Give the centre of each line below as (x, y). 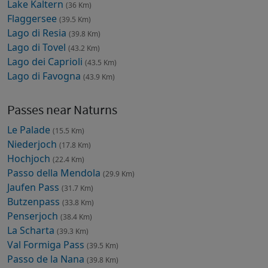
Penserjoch (34, 216)
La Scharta (32, 230)
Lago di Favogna (45, 76)
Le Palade (30, 130)
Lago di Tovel (38, 47)
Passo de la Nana (47, 259)
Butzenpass (35, 201)
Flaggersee (33, 18)
